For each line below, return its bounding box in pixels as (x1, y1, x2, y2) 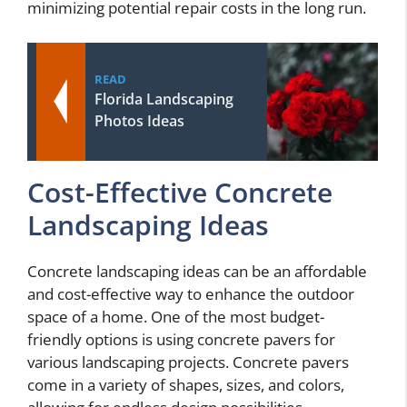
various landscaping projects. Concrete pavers (27, 351, 349, 372)
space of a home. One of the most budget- (27, 305, 324, 327)
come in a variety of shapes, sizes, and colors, (27, 373, 344, 395)
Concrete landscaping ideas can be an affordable (27, 260, 367, 282)
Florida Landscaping (94, 88, 233, 109)
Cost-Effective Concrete (27, 173, 333, 211)
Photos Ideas (94, 110, 184, 131)
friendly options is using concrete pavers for (27, 328, 335, 350)
